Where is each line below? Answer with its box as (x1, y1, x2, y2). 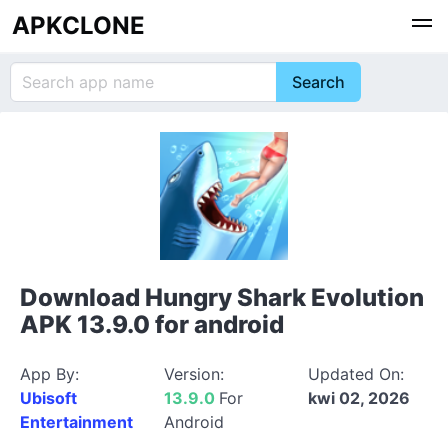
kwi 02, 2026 (308, 388, 410, 408)
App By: (20, 364, 79, 384)
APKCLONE (12, 11, 145, 40)
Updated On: (308, 364, 404, 384)
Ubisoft (20, 388, 77, 408)
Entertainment (20, 412, 133, 432)
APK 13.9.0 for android (20, 310, 284, 339)
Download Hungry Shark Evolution (20, 283, 424, 312)
